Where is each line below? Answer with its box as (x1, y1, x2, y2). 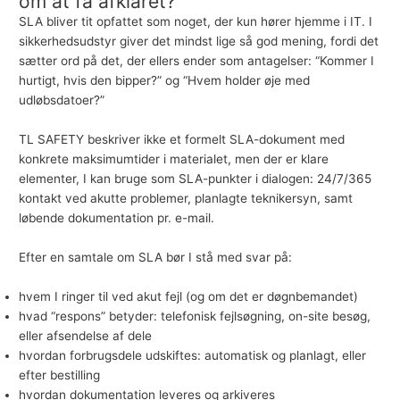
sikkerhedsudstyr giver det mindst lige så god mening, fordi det (19, 34, 379, 49)
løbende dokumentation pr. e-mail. (19, 211, 215, 226)
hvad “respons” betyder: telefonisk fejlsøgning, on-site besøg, (19, 309, 371, 324)
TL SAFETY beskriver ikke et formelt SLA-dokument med (19, 132, 346, 147)
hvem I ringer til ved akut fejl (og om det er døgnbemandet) (19, 289, 359, 304)
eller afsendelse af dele (19, 329, 153, 344)
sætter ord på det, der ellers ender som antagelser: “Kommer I (19, 54, 375, 69)
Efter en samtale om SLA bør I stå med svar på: (19, 250, 293, 265)
